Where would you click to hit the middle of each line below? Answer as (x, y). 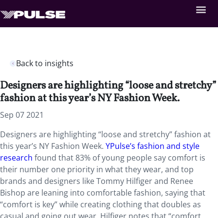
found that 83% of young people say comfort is (119, 158)
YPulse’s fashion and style (153, 146)
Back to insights (45, 63)
